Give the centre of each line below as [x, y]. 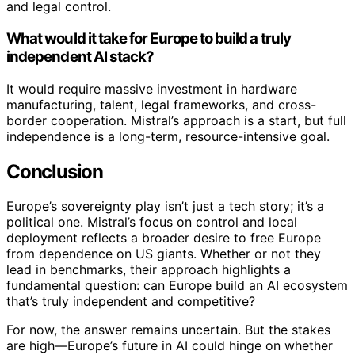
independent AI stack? [80, 56]
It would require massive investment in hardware [152, 88]
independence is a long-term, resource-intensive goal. [168, 136]
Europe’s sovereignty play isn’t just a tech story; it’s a [165, 206]
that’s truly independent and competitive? [131, 302]
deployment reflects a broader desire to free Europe [164, 238]
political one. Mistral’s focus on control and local [152, 222]
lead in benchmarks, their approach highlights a [149, 270]
